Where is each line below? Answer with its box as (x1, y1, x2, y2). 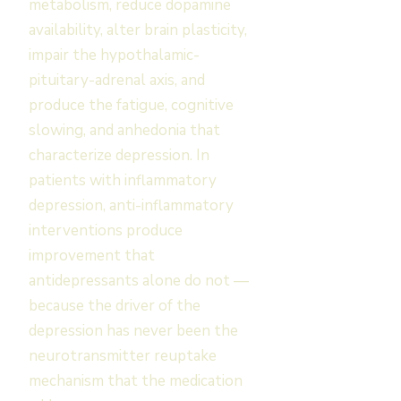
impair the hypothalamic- (29, 45, 200, 65)
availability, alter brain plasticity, (29, 20, 247, 40)
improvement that (29, 245, 155, 266)
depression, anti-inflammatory (29, 195, 234, 216)
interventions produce (29, 220, 183, 241)
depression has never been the (29, 320, 238, 341)
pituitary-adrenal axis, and (29, 70, 205, 90)
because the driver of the (29, 295, 200, 316)
